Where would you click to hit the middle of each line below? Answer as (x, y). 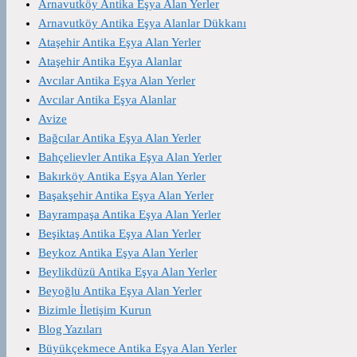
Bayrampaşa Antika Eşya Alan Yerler (129, 214)
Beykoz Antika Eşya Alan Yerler (118, 252)
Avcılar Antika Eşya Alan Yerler (117, 80)
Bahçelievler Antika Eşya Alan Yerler (130, 157)
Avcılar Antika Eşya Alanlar (107, 99)
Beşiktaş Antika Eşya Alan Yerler (120, 233)
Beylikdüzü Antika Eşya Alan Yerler (127, 271)
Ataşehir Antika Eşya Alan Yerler (120, 42)
